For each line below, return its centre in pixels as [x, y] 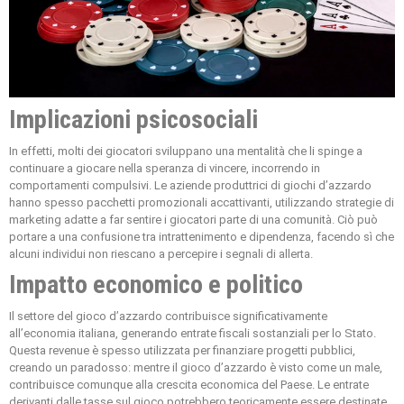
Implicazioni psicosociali [133, 120]
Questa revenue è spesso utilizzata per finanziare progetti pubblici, [182, 351]
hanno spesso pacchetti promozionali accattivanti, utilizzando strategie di [202, 203]
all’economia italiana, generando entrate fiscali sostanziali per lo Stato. [193, 334]
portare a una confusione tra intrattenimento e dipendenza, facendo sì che [202, 237]
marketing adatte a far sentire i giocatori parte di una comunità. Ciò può [193, 220]
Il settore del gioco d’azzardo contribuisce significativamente [168, 317]
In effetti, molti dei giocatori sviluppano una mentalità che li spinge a [186, 151]
